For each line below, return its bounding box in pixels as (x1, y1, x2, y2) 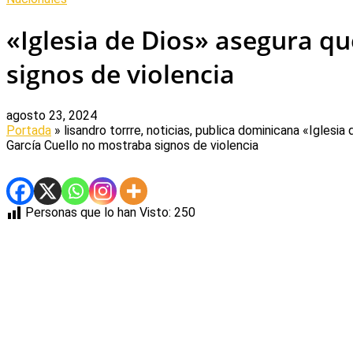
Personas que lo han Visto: (25, 204, 171, 220)
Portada (6, 122, 51, 138)
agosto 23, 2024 (6, 107, 97, 123)
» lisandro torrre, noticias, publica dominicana (51, 122, 303, 138)
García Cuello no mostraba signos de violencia (6, 137, 258, 153)
